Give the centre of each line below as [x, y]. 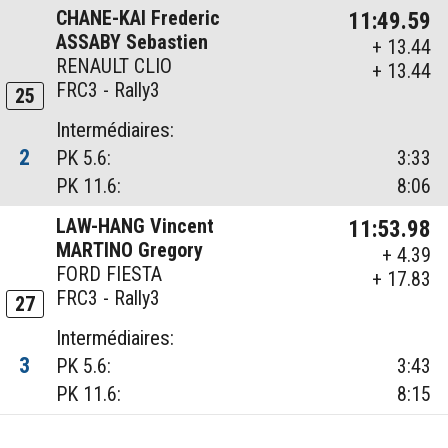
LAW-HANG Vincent [135, 226]
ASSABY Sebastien [132, 42]
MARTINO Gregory [130, 250]
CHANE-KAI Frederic [138, 18]
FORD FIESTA [109, 274]
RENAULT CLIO [114, 66]
